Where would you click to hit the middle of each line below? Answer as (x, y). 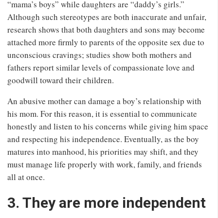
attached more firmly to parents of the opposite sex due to (106, 42)
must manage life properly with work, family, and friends (105, 164)
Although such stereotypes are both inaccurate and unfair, (107, 17)
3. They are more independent (107, 202)
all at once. (26, 177)
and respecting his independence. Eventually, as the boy (103, 139)
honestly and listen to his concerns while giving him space (108, 126)
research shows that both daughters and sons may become (106, 29)
